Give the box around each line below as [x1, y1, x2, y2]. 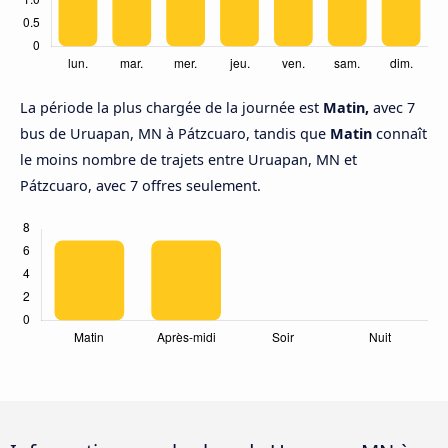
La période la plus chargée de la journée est [20, 98, 323, 118]
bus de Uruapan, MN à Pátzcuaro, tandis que [20, 124, 330, 144]
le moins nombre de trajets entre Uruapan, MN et [20, 150, 357, 170]
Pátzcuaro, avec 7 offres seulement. [20, 176, 261, 196]
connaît [372, 124, 427, 144]
